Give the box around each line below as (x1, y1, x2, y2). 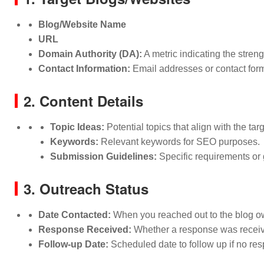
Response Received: (38, 225, 131, 235)
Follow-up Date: (38, 239, 108, 249)
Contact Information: (38, 64, 130, 74)
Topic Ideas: (50, 122, 104, 132)
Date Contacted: (38, 210, 111, 220)
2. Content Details (24, 91, 143, 111)
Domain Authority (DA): (38, 49, 142, 59)
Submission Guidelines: (50, 151, 157, 161)
